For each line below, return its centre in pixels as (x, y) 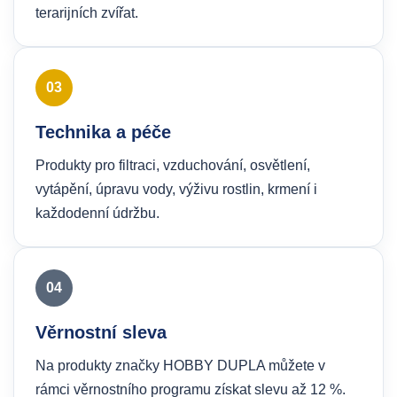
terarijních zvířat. (87, 13)
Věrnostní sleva (101, 332)
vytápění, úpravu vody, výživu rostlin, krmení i (176, 189)
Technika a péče (103, 132)
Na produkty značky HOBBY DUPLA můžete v (180, 366)
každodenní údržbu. (97, 213)
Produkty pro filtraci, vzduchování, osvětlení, (173, 165)
